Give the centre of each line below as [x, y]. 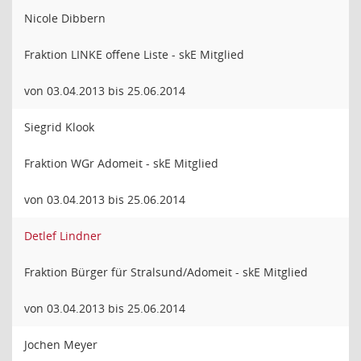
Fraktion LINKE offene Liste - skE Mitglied [134, 54]
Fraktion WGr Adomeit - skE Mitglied [121, 163]
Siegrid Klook [59, 127]
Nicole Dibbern [65, 18]
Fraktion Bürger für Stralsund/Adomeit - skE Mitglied [166, 272]
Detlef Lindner [63, 236]
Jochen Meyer [61, 344]
